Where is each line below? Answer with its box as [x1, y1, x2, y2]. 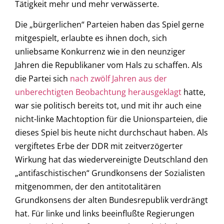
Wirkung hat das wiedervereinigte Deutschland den [15, 154, 208, 165]
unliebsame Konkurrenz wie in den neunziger [15, 46, 185, 57]
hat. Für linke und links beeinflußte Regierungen [15, 208, 194, 219]
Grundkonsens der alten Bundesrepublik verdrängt [15, 194, 208, 206]
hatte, [181, 86, 205, 98]
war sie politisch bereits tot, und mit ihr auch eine [15, 100, 201, 111]
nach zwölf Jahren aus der [70, 73, 167, 84]
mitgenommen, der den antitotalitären [15, 181, 161, 192]
